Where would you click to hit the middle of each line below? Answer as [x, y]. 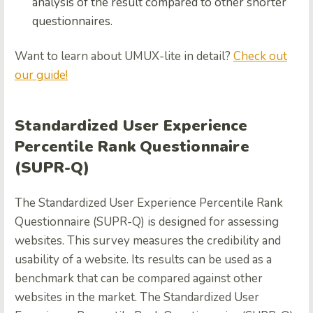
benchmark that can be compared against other [139, 279]
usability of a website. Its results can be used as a [143, 260]
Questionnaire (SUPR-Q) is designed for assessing [147, 222]
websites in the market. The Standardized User [137, 298]
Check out [260, 57]
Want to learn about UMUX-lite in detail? [124, 57]
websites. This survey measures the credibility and [148, 241]
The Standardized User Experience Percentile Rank [149, 203]
